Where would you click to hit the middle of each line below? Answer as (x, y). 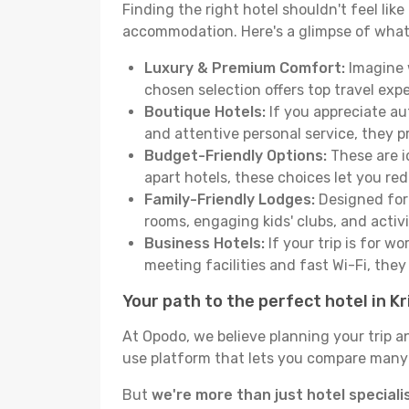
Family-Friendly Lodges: (230, 199)
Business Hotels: (204, 243)
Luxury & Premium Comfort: (245, 68)
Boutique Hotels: (205, 112)
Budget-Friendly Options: (236, 156)
